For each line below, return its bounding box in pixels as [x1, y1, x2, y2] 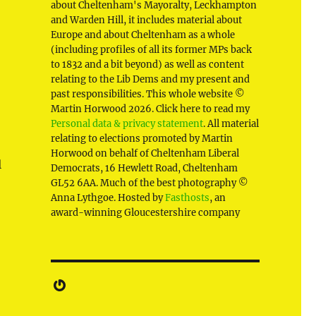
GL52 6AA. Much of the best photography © [50, 177, 248, 190]
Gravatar [49, 273, 123, 296]
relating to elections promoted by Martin [50, 133, 233, 145]
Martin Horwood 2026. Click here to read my [50, 103, 250, 116]
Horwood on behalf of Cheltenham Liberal [50, 147, 239, 160]
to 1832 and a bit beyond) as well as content [50, 59, 244, 71]
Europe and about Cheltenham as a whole [50, 29, 235, 42]
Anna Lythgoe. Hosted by [50, 192, 165, 205]
